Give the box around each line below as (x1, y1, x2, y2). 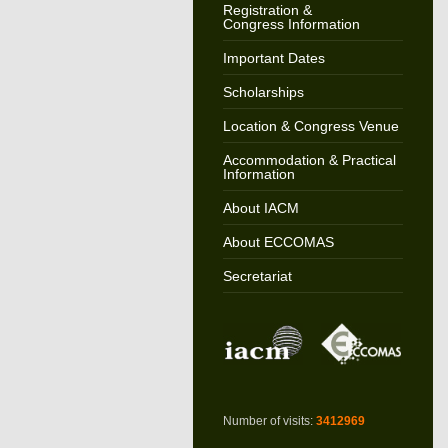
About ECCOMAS (222, 234, 334, 250)
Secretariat (222, 268, 292, 284)
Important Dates (222, 50, 325, 66)
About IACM (222, 200, 299, 216)
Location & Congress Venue (222, 118, 399, 134)
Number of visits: (222, 414, 316, 429)
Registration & (222, 2, 312, 18)
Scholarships (222, 84, 304, 100)
